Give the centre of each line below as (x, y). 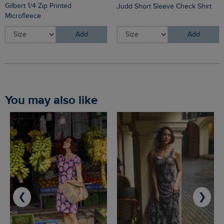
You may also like (54, 100)
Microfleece (23, 16)
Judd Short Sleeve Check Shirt (164, 7)
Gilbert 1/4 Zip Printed (38, 6)
